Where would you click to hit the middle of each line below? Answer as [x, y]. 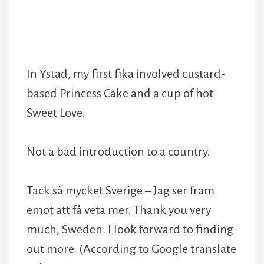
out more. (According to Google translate [131, 249]
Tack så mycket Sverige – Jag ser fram [121, 191]
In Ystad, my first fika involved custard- [126, 74]
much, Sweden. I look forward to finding [130, 230]
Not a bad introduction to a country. [118, 152]
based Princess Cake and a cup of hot [120, 93]
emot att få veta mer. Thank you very [119, 210]
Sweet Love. [56, 113]
